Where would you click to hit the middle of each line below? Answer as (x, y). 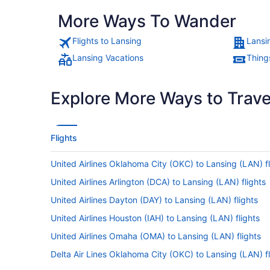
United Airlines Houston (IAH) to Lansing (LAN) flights (155, 218)
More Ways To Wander (147, 21)
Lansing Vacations (108, 58)
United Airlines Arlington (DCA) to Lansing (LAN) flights (158, 182)
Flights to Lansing (107, 41)
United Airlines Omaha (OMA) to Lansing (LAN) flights (156, 236)
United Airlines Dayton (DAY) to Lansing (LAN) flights (154, 200)
